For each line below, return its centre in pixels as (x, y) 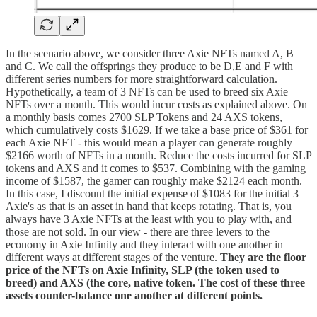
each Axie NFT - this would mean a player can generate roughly (149, 143)
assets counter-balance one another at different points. (134, 296)
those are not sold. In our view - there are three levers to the (138, 232)
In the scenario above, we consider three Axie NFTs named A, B (150, 54)
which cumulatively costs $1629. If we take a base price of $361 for (157, 130)
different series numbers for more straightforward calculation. (142, 79)
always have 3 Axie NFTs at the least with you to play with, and (149, 219)
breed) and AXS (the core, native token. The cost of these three (155, 283)
